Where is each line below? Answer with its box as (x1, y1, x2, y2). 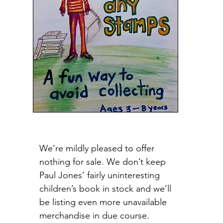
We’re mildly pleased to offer (39, 143, 154, 154)
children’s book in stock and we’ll (39, 183, 171, 194)
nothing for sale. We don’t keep (39, 156, 166, 167)
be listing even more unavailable (39, 197, 167, 208)
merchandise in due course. (39, 210, 149, 221)
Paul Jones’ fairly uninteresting (39, 170, 160, 181)
